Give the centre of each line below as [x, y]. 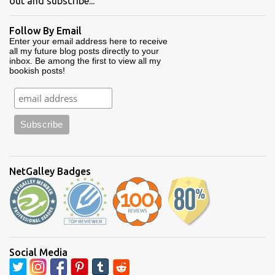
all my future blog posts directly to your [84, 51]
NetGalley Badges [50, 171]
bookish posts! [37, 70]
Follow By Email [45, 30]
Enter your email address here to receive [88, 41]
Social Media [38, 252]
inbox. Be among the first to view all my [85, 60]
